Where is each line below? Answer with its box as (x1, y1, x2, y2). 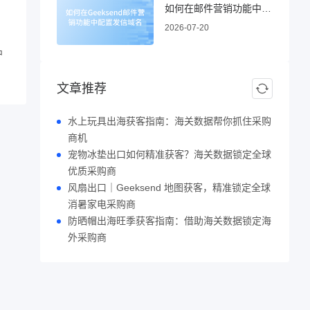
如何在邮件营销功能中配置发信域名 (262, 2, 271, 14)
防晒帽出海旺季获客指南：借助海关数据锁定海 (68, 215, 271, 226)
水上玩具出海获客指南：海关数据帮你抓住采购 (68, 116, 271, 127)
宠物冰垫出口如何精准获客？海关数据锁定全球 (68, 149, 271, 160)
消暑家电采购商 (68, 199, 136, 210)
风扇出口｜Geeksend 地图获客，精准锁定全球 (68, 182, 271, 193)
